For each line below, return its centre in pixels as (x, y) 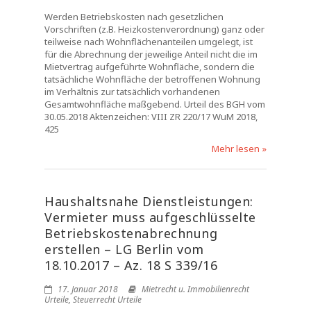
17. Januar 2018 (87, 289)
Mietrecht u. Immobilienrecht (195, 289)
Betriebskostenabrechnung (131, 233)
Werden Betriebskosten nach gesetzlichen (134, 17)
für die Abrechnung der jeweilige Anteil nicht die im (151, 54)
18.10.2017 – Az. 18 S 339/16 (131, 265)
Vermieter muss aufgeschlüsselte (150, 217)
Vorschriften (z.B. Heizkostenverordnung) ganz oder (154, 29)
